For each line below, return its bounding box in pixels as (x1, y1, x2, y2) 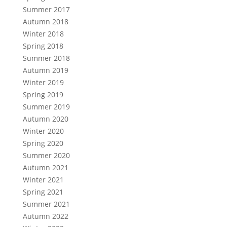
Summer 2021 (23, 199, 70, 209)
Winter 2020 (23, 126, 64, 136)
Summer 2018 (23, 53, 70, 63)
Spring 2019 (23, 90, 63, 99)
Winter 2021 (23, 175, 64, 184)
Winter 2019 (23, 78, 64, 87)
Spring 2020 (23, 138, 63, 148)
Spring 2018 (23, 41, 63, 51)
